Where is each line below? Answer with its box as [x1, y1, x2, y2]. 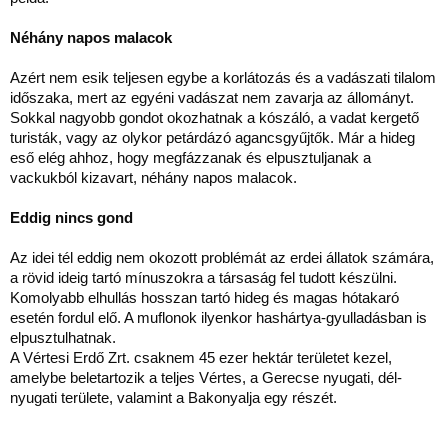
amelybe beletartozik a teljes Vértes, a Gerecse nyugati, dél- [10, 369, 402, 386]
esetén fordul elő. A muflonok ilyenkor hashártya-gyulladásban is [10, 309, 427, 326]
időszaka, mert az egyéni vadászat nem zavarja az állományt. [10, 89, 414, 106]
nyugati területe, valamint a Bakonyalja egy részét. [10, 389, 337, 406]
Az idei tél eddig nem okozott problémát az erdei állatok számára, [10, 249, 434, 266]
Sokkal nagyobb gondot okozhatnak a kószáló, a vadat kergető [10, 109, 419, 126]
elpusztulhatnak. [10, 329, 116, 346]
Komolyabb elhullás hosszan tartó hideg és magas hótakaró [10, 289, 399, 306]
